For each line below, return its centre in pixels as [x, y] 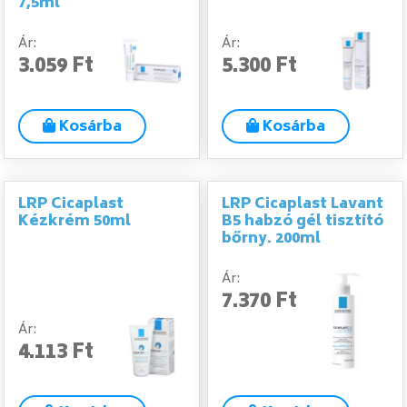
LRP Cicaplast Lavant [303, 205]
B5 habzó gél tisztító [303, 222]
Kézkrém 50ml [74, 222]
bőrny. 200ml [271, 239]
